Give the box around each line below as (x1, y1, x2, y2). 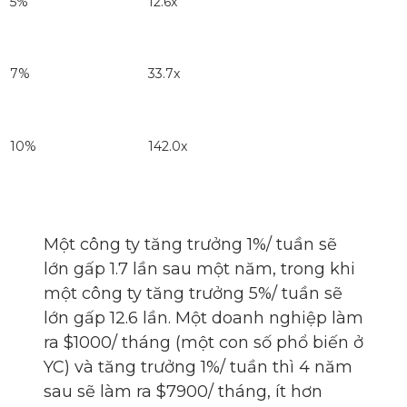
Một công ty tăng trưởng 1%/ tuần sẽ (44, 234, 337, 255)
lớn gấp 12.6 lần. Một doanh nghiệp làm (44, 308, 363, 329)
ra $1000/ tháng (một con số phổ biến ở (44, 333, 363, 353)
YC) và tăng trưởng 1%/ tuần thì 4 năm (44, 357, 352, 378)
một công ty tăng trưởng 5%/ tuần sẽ (44, 283, 342, 304)
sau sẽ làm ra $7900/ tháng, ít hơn (44, 382, 323, 402)
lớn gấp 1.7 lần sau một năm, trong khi (44, 259, 355, 280)
